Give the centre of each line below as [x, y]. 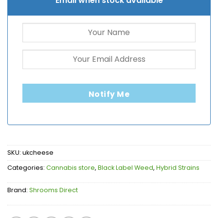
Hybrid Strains [178, 168]
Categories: [27, 168]
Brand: [18, 190]
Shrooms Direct [54, 190]
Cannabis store [71, 168]
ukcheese [38, 153]
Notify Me [109, 94]
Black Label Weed [126, 168]
